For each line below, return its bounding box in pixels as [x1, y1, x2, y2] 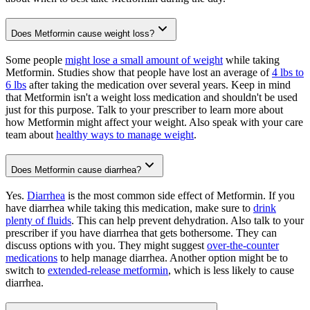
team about [6, 128, 56, 140]
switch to [6, 264, 48, 277]
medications [6, 252, 57, 264]
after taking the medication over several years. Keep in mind [26, 78, 291, 91]
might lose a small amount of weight [65, 53, 223, 66]
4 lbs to [272, 66, 304, 78]
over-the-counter [207, 239, 279, 252]
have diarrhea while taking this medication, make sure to [6, 202, 253, 215]
